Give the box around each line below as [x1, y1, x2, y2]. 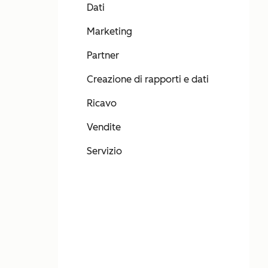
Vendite [87, 121, 121, 133]
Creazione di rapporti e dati [87, 74, 209, 85]
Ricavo [87, 98, 117, 109]
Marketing [87, 26, 132, 37]
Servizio [87, 145, 122, 157]
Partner [87, 50, 119, 61]
